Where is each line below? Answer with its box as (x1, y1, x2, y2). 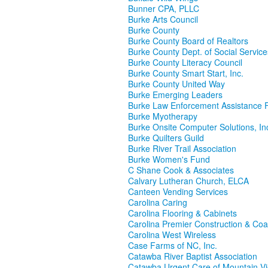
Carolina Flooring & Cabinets (128, 207, 237, 220)
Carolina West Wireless (128, 229, 216, 241)
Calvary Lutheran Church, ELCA (128, 175, 249, 187)
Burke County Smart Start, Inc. (128, 67, 243, 80)
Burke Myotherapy (128, 110, 197, 123)
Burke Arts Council (128, 13, 198, 26)
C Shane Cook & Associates (128, 164, 234, 176)
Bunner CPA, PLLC (128, 2, 199, 15)
